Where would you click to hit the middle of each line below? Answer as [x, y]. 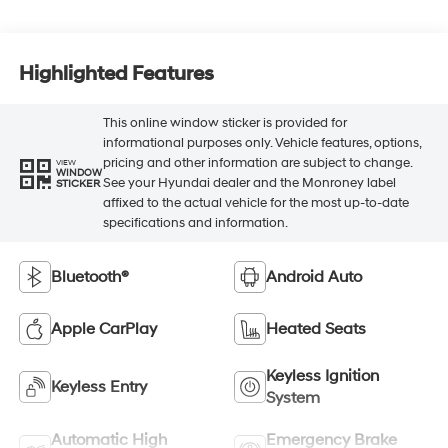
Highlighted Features [116, 74]
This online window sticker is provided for [224, 123]
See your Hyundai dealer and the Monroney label [249, 183]
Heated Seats [316, 328]
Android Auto [314, 276]
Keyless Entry [98, 386]
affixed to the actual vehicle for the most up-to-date [255, 203]
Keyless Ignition [322, 375]
